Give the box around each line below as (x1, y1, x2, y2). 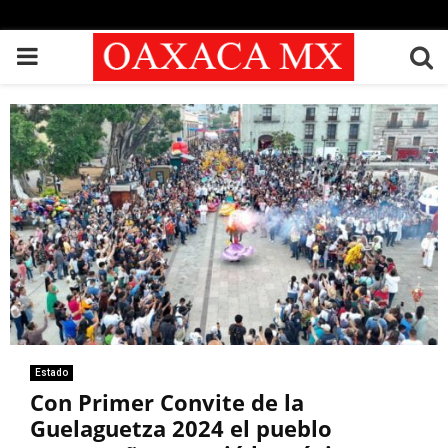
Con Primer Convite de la (30, 386, 304, 417)
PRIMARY (15, 42, 117, 70)
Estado (35, 366, 68, 378)
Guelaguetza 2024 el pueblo (30, 412, 332, 443)
